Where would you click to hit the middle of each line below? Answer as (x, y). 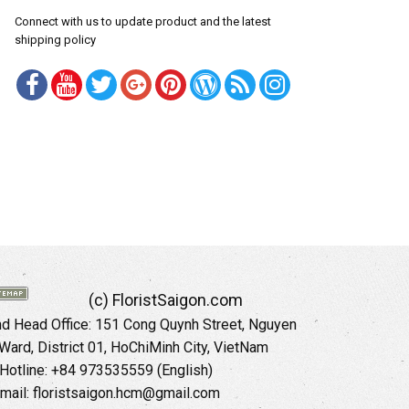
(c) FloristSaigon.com (165, 300)
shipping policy (55, 40)
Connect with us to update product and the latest (143, 22)
